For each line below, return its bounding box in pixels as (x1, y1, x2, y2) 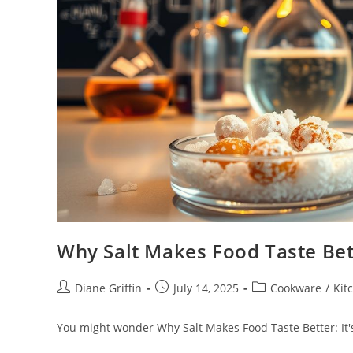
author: (56, 296, 95, 311)
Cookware (270, 281, 321, 295)
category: (251, 296, 299, 311)
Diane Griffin (75, 281, 142, 295)
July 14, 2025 (173, 281, 239, 295)
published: (154, 296, 211, 311)
